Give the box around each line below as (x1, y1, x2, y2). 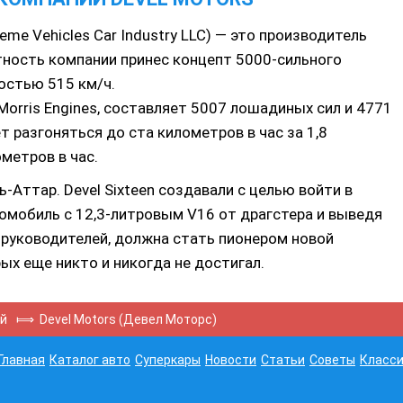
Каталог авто (49, 353, 130, 367)
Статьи (261, 353, 305, 367)
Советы (309, 353, 355, 367)
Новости (205, 353, 256, 367)
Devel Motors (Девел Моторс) (40, 312, 217, 327)
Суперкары (135, 353, 201, 367)
